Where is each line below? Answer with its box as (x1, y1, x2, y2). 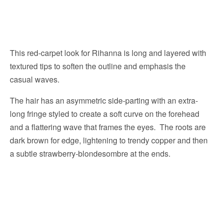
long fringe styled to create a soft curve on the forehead (10, 108, 199, 120)
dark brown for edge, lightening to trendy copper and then (10, 135, 208, 146)
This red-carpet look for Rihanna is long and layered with (10, 47, 206, 59)
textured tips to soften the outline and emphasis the (10, 60, 186, 72)
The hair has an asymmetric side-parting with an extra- (10, 95, 198, 107)
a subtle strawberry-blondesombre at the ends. (10, 148, 170, 160)
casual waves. (10, 74, 59, 85)
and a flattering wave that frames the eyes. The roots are (10, 121, 206, 133)
